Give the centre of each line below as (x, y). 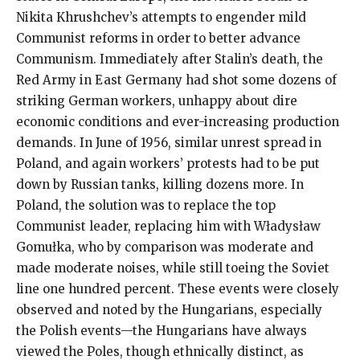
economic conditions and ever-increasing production (178, 121)
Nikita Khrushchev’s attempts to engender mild (161, 17)
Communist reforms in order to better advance (158, 38)
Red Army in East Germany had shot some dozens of (176, 80)
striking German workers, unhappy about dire (157, 100)
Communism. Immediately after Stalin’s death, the (170, 59)
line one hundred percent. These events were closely (178, 288)
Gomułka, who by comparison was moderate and (165, 247)
